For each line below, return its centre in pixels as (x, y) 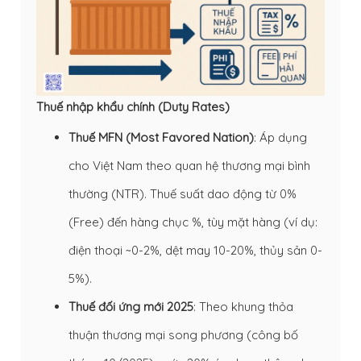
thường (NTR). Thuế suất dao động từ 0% (183, 193)
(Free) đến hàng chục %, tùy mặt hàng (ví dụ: (193, 222)
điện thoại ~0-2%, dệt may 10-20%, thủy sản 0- (195, 250)
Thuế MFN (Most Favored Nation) (161, 137)
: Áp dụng (280, 137)
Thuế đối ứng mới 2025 (131, 306)
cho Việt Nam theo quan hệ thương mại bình (189, 165)
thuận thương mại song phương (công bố (183, 334)
